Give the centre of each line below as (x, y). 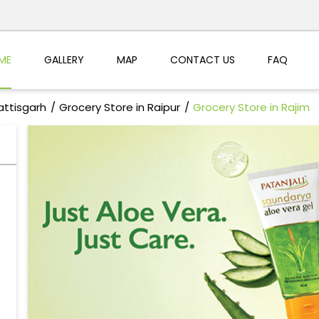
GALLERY (64, 59)
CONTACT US (202, 59)
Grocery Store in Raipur (119, 108)
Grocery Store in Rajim (251, 108)
